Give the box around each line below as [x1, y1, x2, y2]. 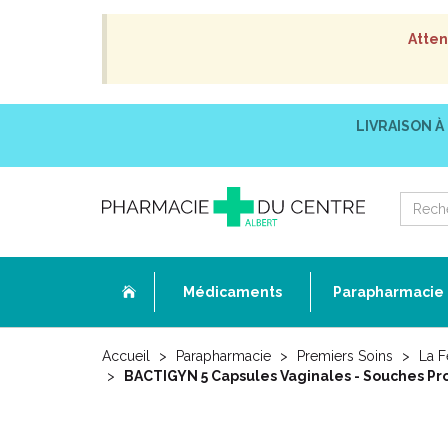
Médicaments [183, 284, 282, 300]
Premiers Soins [297, 348, 393, 364]
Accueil [102, 348, 150, 364]
